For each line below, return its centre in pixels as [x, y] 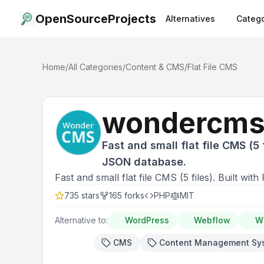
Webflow [212, 220]
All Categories [95, 67]
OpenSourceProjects [96, 19]
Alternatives [190, 18]
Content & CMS [155, 67]
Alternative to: [81, 220]
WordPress [147, 220]
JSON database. [144, 162]
